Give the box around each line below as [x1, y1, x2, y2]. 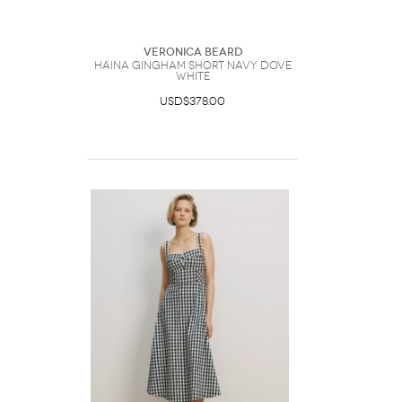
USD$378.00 [160, 95, 225, 108]
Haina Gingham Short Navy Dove [93, 59, 292, 72]
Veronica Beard [143, 46, 242, 58]
